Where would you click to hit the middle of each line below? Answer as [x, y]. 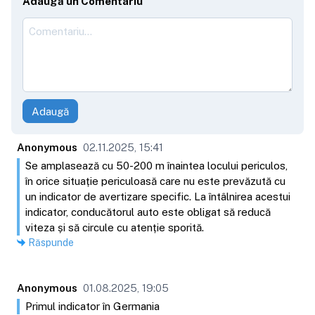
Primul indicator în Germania [92, 307]
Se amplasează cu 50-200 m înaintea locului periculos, [156, 166]
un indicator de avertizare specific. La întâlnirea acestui [158, 197]
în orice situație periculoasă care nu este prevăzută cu [155, 181]
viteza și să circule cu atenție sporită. [115, 228]
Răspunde [51, 243]
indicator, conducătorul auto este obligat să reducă [148, 212]
